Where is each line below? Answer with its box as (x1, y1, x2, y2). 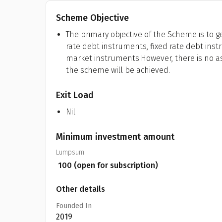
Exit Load (56, 90, 94, 101)
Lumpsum (56, 148, 84, 157)
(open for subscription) (72, 161, 158, 170)
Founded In (56, 202, 92, 210)
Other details (56, 184, 105, 194)
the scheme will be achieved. (66, 65, 170, 75)
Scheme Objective (56, 12, 129, 23)
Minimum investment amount (56, 131, 174, 142)
